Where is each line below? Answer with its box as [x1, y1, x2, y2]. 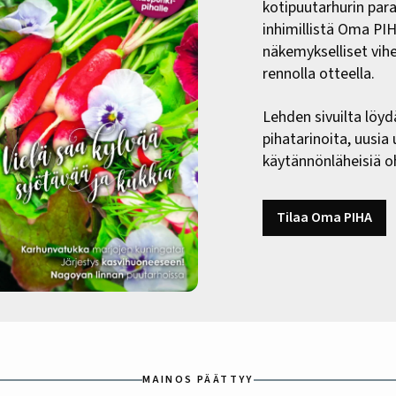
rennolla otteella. [262, 63, 375, 86]
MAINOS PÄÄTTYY [142, 371, 254, 387]
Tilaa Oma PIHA [276, 208, 372, 228]
